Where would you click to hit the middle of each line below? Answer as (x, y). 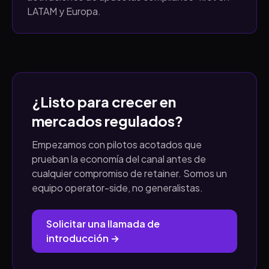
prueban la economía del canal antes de (119, 159)
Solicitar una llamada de (103, 224)
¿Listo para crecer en (104, 101)
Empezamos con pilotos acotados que (117, 144)
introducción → (83, 238)
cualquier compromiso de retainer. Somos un (129, 173)
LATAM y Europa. (64, 11)
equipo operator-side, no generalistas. (117, 188)
